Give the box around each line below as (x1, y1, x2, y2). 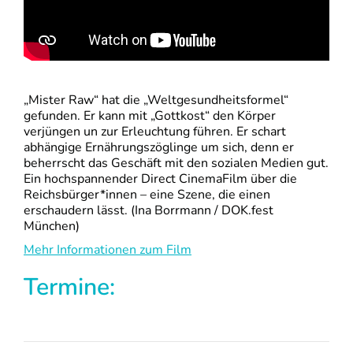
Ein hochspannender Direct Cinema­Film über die (24, 170, 297, 188)
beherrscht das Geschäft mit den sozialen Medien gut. (24, 154, 329, 173)
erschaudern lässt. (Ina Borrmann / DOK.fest (24, 202, 273, 220)
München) (24, 217, 80, 236)
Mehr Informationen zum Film (24, 241, 191, 259)
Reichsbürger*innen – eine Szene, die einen (24, 186, 270, 204)
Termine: (24, 271, 115, 304)
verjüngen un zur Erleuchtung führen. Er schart (24, 123, 286, 141)
